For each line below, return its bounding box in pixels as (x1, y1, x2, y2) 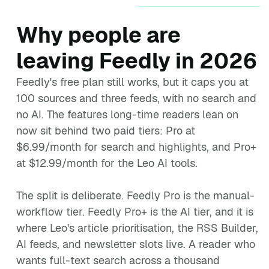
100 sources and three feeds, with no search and (16, 91, 256, 105)
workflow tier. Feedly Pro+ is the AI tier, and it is (16, 205, 253, 219)
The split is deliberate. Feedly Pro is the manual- (16, 189, 255, 202)
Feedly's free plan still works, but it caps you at (16, 75, 249, 89)
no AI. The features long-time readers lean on (16, 107, 238, 121)
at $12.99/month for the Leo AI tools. (16, 156, 198, 170)
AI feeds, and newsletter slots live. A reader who (16, 237, 255, 251)
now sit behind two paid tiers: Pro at (16, 124, 195, 138)
